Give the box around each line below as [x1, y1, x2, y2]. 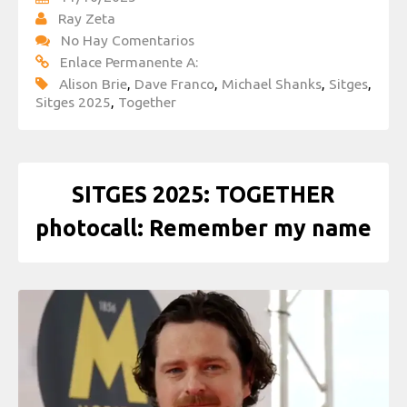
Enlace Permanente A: [60, 54, 198, 71]
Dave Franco [134, 75, 214, 93]
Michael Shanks [222, 75, 322, 93]
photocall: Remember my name [35, 214, 372, 241]
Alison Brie [59, 75, 127, 93]
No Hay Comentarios [61, 32, 194, 49]
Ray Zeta [58, 10, 115, 27]
